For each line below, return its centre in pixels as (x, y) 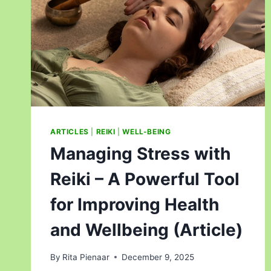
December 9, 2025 (158, 257)
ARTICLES (70, 132)
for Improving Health (135, 205)
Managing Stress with (140, 154)
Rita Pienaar (86, 257)
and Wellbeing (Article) (146, 230)
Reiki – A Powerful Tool (145, 179)
